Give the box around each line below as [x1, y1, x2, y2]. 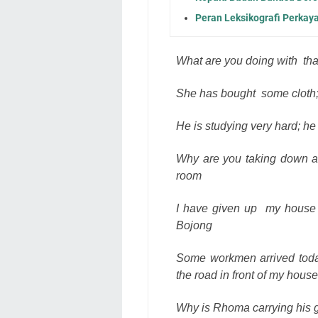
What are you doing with [176, 54, 297, 67]
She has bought [176, 87, 256, 99]
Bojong [176, 219, 212, 231]
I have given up [176, 202, 257, 214]
